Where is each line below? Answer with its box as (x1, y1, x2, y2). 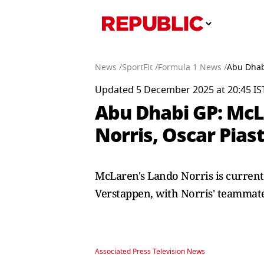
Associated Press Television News (95, 246, 205, 257)
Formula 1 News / (158, 61, 227, 74)
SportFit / (122, 61, 158, 74)
